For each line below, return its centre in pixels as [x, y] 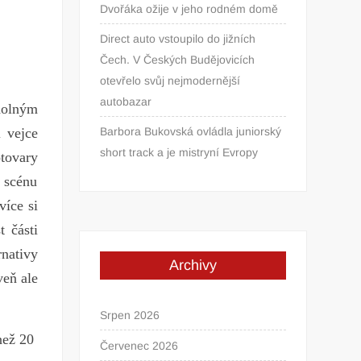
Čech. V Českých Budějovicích [178, 59]
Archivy [193, 265]
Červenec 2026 [139, 345]
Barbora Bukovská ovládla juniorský [191, 131]
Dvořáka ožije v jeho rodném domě [189, 8]
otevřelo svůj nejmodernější [170, 80]
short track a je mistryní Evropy [183, 152]
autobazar [126, 101]
